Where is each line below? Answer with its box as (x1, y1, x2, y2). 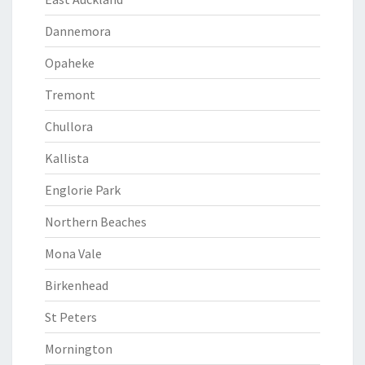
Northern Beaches (45, 213, 147, 230)
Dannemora (45, 23, 111, 39)
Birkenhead (45, 277, 108, 293)
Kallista (45, 150, 89, 166)
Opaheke (45, 55, 95, 71)
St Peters (45, 309, 97, 325)
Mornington (45, 341, 112, 357)
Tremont (45, 86, 95, 103)
